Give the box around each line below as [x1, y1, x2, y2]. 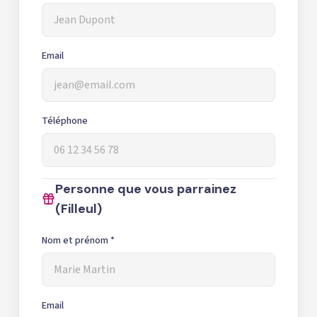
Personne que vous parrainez [55, 180, 237, 197]
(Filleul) [55, 200, 103, 217]
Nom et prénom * [42, 233, 115, 248]
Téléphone [42, 113, 88, 128]
